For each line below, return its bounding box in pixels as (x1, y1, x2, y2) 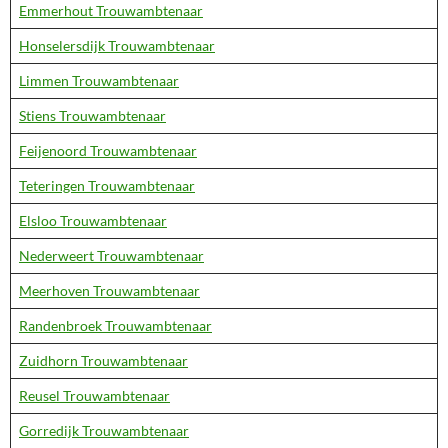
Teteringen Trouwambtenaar (19, 177, 195, 194)
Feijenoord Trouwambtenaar (19, 142, 197, 159)
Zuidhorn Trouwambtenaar (19, 352, 188, 369)
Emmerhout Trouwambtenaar (19, 2, 203, 19)
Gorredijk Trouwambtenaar (19, 422, 189, 439)
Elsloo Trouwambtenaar (19, 212, 167, 229)
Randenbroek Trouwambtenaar (19, 317, 212, 334)
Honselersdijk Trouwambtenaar (19, 37, 215, 54)
